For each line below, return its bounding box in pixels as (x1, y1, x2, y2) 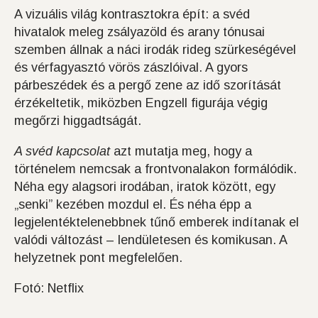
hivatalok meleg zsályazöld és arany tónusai (14, 24, 265, 39)
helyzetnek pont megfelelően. (14, 250, 182, 265)
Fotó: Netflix (14, 280, 84, 295)
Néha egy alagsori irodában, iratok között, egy (14, 179, 275, 194)
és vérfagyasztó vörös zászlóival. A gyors (14, 60, 248, 75)
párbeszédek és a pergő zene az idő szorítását (14, 77, 281, 92)
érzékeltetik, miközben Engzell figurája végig (14, 95, 268, 110)
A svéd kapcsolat (14, 143, 110, 158)
